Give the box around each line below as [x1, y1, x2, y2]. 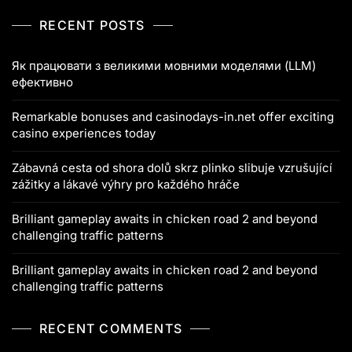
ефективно [12, 75, 73, 90]
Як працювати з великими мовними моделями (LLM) [12, 58, 316, 74]
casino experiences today [12, 126, 156, 141]
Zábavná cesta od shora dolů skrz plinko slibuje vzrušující [12, 160, 332, 176]
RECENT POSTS [39, 17, 145, 34]
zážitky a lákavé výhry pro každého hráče [12, 177, 240, 192]
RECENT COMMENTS [39, 321, 182, 337]
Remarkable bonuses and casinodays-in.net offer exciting [12, 109, 334, 125]
